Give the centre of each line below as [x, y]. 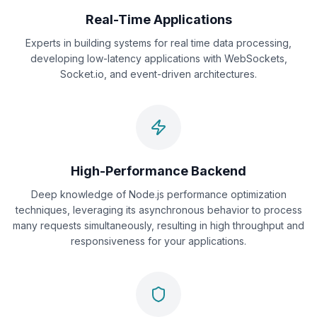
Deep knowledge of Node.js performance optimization [158, 194]
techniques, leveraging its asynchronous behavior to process [158, 210]
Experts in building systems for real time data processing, [158, 43]
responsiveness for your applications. [158, 241]
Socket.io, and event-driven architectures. [158, 74]
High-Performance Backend [158, 171]
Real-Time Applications [158, 19]
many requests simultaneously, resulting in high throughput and [158, 225]
